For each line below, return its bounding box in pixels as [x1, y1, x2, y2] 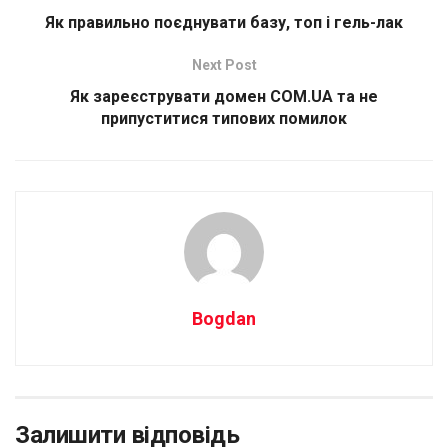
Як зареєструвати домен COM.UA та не [70, 87, 378, 106]
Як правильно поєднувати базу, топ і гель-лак [45, 13, 403, 32]
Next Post [191, 57, 257, 73]
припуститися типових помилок [101, 109, 347, 128]
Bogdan [192, 308, 256, 329]
